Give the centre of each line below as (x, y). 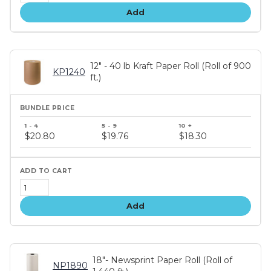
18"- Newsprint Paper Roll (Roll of (162, 260)
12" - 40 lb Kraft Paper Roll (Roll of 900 (171, 66)
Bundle (34, 121)
